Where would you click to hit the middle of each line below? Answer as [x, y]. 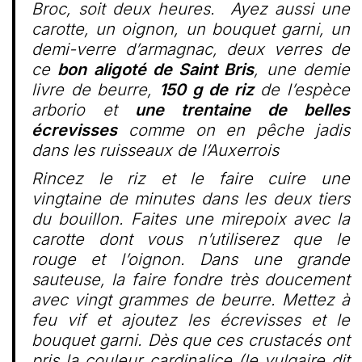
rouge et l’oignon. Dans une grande [191, 259]
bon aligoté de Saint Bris [156, 69]
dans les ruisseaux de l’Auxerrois [155, 150]
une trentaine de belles [242, 110]
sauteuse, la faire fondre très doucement [191, 280]
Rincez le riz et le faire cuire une [191, 179]
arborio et [83, 110]
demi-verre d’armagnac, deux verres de [191, 49]
